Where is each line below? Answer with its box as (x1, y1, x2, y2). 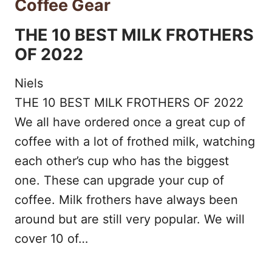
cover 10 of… (15, 231, 88, 246)
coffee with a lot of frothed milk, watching (15, 134, 255, 149)
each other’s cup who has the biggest (15, 154, 229, 168)
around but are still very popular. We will (15, 212, 245, 226)
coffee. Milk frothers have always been (15, 192, 238, 207)
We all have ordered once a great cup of (15, 115, 245, 129)
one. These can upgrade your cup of (15, 173, 224, 188)
